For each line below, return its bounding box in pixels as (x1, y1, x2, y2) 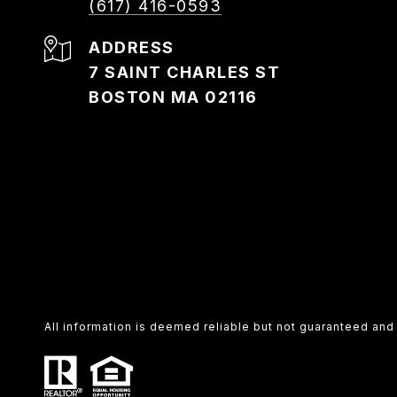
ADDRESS (89, 38, 175, 57)
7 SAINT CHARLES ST (89, 63, 280, 82)
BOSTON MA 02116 (89, 88, 258, 106)
